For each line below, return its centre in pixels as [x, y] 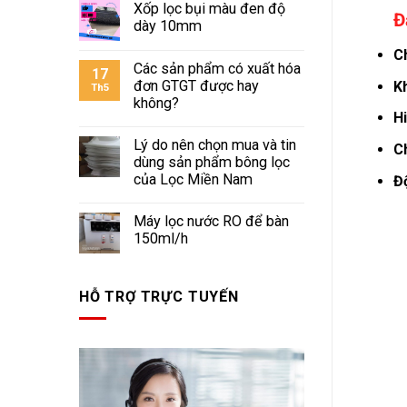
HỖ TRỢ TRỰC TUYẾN [159, 296]
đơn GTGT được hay [196, 86]
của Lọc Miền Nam [193, 180]
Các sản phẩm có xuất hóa [217, 69]
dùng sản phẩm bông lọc [212, 163]
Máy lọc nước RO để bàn [211, 222]
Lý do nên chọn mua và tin [215, 145]
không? [156, 104]
